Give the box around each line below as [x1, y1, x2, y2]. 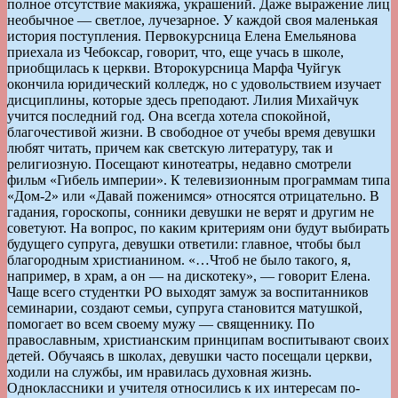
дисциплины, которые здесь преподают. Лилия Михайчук [7, 92, 359, 107]
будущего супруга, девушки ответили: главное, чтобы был [7, 235, 361, 251]
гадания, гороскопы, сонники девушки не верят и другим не [7, 203, 374, 219]
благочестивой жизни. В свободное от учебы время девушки [7, 123, 376, 139]
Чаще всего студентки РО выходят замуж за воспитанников [7, 283, 369, 299]
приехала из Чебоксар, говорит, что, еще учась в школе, [7, 44, 344, 60]
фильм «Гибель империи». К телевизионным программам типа [7, 171, 390, 187]
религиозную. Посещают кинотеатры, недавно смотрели [7, 155, 352, 171]
